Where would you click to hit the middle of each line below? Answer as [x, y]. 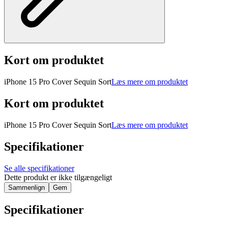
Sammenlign [26, 187]
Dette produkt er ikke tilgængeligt [58, 177]
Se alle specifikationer [39, 168]
